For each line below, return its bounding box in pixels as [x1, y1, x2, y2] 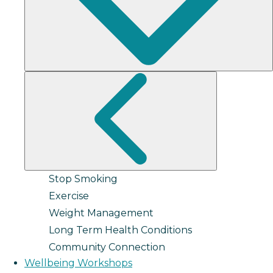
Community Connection [49, 241, 165, 253]
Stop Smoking [49, 173, 118, 185]
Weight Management [49, 207, 154, 219]
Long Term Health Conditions [49, 224, 192, 236]
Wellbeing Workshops [24, 257, 132, 269]
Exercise [49, 190, 89, 202]
